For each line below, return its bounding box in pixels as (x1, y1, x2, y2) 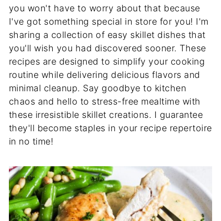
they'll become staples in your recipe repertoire (8, 123, 212, 133)
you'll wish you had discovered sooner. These (8, 43, 206, 53)
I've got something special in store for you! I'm (8, 16, 209, 27)
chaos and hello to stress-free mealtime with (8, 96, 201, 107)
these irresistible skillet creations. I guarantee (8, 110, 203, 120)
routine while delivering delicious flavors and (8, 70, 200, 80)
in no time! (8, 136, 54, 147)
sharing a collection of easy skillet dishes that (8, 30, 206, 40)
